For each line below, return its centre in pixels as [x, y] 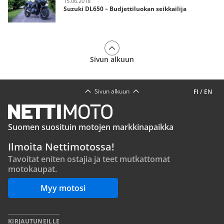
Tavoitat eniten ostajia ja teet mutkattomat [89, 159]
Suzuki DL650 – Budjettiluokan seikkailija [125, 8]
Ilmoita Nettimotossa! [61, 147]
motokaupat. [32, 169]
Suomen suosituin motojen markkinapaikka [91, 127]
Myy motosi [63, 188]
